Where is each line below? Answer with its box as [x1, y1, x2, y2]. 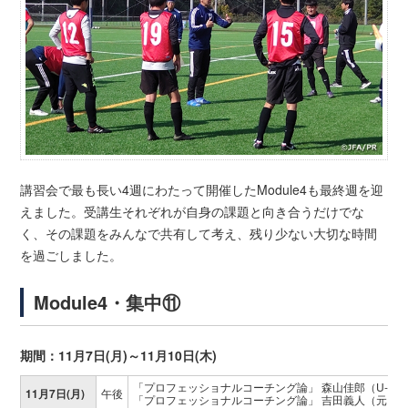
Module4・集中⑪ [34, 289, 181, 316]
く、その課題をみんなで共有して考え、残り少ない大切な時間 [20, 224, 378, 243]
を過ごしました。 [20, 246, 123, 265]
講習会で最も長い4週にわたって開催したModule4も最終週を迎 [20, 180, 384, 199]
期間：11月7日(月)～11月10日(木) [20, 346, 218, 365]
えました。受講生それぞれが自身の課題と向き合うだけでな [20, 202, 365, 221]
